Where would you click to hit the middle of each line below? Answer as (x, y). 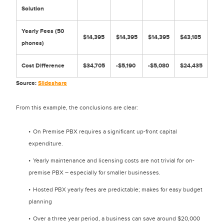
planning (40, 201)
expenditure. (46, 143)
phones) (33, 43)
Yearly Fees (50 (43, 31)
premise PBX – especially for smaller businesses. (94, 172)
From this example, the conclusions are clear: (77, 107)
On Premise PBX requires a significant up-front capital (105, 131)
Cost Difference (43, 66)
